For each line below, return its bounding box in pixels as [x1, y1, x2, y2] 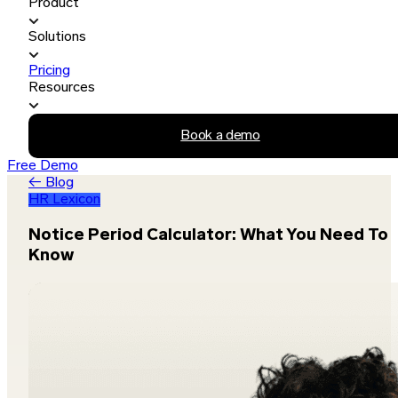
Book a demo [180, 129, 260, 143]
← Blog [28, 176, 74, 190]
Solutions [28, 30, 86, 44]
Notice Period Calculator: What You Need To [28, 227, 388, 244]
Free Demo [7, 159, 78, 173]
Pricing [28, 64, 70, 78]
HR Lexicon [28, 193, 100, 207]
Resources [28, 81, 95, 95]
